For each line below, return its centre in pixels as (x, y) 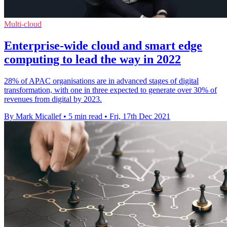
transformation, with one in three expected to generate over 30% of (110, 90)
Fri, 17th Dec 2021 (140, 117)
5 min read (85, 117)
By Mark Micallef (33, 117)
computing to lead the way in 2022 (92, 60)
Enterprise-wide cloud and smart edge (103, 46)
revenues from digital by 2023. (53, 99)
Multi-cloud (23, 24)
